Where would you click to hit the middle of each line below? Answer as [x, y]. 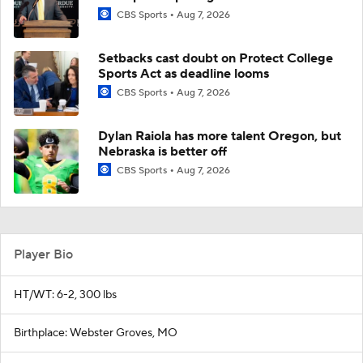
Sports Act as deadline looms [184, 73]
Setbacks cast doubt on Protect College [216, 58]
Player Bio [43, 254]
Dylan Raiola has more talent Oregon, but [220, 136]
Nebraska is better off [162, 151]
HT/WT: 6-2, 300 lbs [65, 295]
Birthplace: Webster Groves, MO [96, 333]
